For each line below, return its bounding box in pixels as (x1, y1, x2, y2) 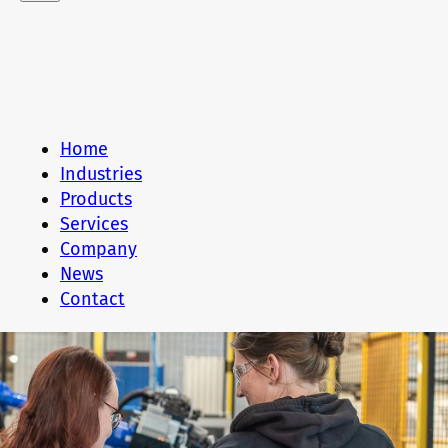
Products (60, 188, 132, 210)
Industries (60, 163, 142, 185)
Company (60, 238, 137, 260)
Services (60, 213, 128, 235)
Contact (60, 288, 125, 310)
